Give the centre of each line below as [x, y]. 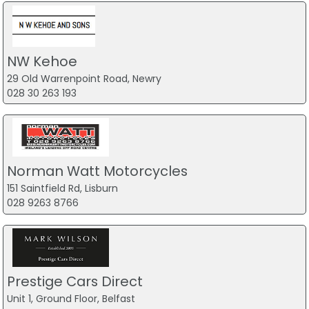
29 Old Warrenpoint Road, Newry [84, 78]
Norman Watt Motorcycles [97, 171]
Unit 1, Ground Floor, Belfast [71, 299]
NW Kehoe [42, 61]
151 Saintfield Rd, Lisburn [62, 189]
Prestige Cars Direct [74, 282]
